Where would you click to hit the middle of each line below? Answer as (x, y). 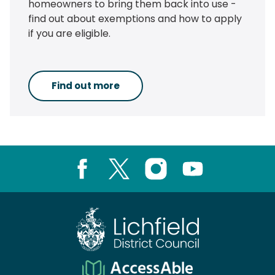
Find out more (86, 85)
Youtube (216, 185)
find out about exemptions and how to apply (135, 18)
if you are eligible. (69, 33)
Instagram (186, 185)
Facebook (109, 185)
